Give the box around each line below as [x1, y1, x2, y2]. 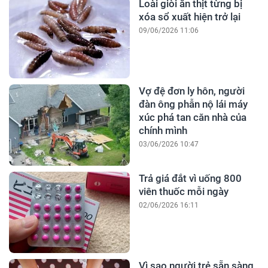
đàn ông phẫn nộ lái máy [138, 98, 248, 111]
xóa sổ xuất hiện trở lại [138, 11, 240, 23]
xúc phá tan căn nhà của [138, 111, 246, 124]
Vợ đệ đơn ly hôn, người [138, 85, 245, 98]
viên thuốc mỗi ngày [138, 185, 229, 198]
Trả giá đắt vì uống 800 [138, 172, 242, 185]
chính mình [138, 124, 187, 137]
